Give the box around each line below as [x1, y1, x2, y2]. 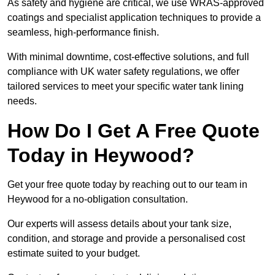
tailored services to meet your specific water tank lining [7, 81, 244, 92]
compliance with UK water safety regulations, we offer [7, 66, 239, 77]
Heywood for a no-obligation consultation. [7, 194, 188, 205]
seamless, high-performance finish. [7, 27, 161, 38]
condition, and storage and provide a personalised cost [7, 233, 245, 244]
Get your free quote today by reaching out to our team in [7, 179, 247, 190]
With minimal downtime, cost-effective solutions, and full [7, 52, 249, 63]
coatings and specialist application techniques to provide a [7, 12, 261, 23]
